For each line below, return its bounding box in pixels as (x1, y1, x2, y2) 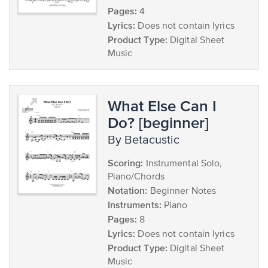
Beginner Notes (147, 187, 217, 196)
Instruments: (107, 199, 162, 210)
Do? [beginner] (107, 114, 209, 131)
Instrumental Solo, (143, 159, 223, 169)
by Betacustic (115, 134, 179, 147)
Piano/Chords (107, 172, 165, 182)
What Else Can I (107, 97, 217, 114)
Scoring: (107, 157, 144, 168)
